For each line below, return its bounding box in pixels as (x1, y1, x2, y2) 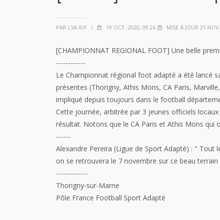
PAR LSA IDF (56, 24, 87, 31)
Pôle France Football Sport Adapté (56, 193, 165, 202)
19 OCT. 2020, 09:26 (105, 24, 156, 31)
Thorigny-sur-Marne (56, 181, 119, 190)
